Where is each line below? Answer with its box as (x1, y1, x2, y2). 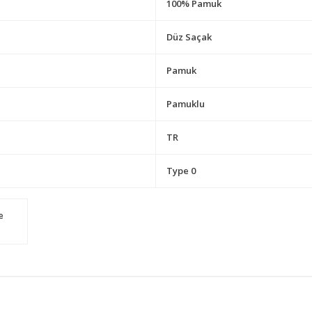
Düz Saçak (166, 30, 212, 43)
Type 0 (166, 164, 196, 177)
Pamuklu (166, 97, 205, 110)
